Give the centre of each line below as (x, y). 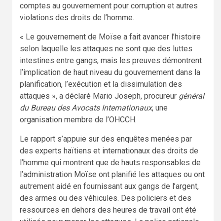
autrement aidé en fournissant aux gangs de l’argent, (109, 186)
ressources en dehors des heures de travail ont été (108, 210)
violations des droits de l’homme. (77, 18)
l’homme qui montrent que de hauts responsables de (110, 163)
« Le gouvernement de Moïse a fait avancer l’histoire (110, 37)
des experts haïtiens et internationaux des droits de (109, 151)
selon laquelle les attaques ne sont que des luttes (106, 49)
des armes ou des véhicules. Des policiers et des (106, 198)
